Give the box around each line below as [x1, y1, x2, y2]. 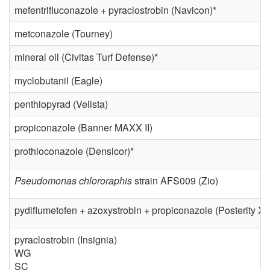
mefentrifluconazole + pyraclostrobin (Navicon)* [14, 3, 216, 17]
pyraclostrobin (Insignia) [14, 233, 117, 247]
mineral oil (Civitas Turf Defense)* [14, 50, 158, 64]
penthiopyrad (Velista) [14, 97, 108, 111]
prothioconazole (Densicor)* [14, 144, 134, 159]
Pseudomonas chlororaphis [14, 174, 132, 188]
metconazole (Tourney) [14, 27, 113, 41]
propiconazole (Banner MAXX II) [14, 121, 152, 135]
